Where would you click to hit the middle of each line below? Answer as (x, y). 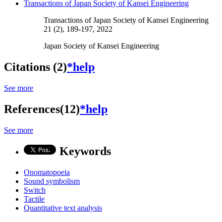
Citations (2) (35, 67)
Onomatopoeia (47, 172)
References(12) (42, 109)
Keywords (85, 151)
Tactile (34, 199)
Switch (35, 190)
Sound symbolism (52, 181)
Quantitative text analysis (63, 208)
